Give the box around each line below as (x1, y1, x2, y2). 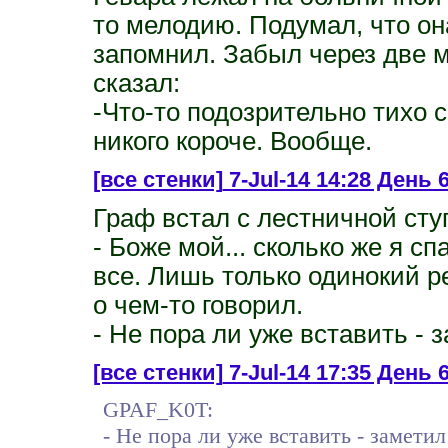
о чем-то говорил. (92, 290, 303, 319)
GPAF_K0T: (102, 396, 213, 422)
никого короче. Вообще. (92, 126, 372, 155)
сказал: (92, 68, 180, 97)
